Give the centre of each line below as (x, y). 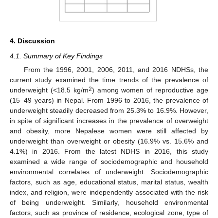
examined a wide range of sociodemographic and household (109, 162)
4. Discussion (32, 41)
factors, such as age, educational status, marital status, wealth (109, 182)
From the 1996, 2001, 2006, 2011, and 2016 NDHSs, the (116, 70)
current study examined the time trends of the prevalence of (109, 80)
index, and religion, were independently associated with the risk (109, 192)
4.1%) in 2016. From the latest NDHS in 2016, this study (109, 152)
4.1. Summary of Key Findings (56, 56)
